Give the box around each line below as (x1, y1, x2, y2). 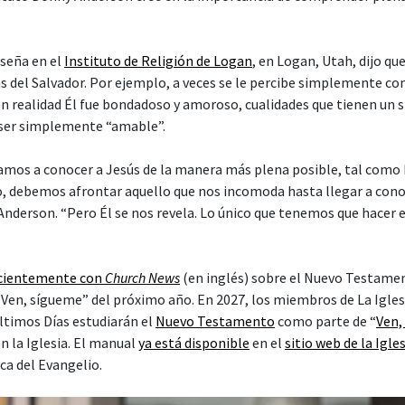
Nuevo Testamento (155, 311, 275, 330)
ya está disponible (138, 333, 250, 352)
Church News (105, 268, 180, 287)
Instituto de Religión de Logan (64, 51, 252, 70)
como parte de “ (275, 311, 376, 330)
